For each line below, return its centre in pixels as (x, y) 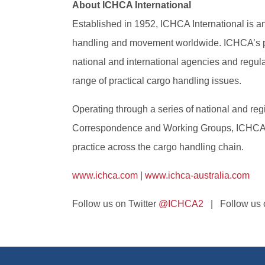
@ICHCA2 (181, 203)
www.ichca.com (105, 175)
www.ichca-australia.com (197, 175)
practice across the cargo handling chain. (158, 147)
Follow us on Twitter (115, 203)
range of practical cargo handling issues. (157, 80)
